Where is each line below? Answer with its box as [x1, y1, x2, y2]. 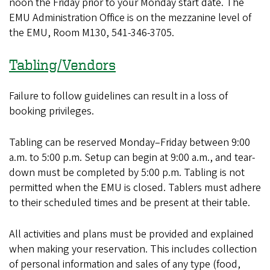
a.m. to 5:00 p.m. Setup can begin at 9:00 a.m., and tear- [9, 150, 255, 165]
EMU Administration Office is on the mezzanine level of [9, 10, 251, 25]
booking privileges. [9, 104, 94, 119]
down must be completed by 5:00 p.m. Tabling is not [9, 165, 245, 180]
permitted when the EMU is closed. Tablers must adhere [9, 180, 261, 195]
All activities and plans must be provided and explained [9, 227, 254, 242]
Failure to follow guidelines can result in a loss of [9, 89, 228, 104]
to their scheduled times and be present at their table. [9, 195, 250, 210]
